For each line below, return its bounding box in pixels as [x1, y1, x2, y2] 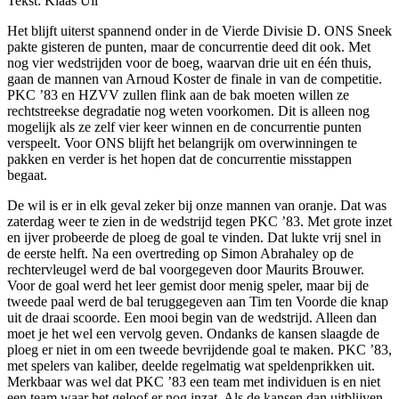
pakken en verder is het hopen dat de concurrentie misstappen [7, 151, 352, 167]
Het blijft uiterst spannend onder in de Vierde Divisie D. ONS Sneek [7, 22, 392, 38]
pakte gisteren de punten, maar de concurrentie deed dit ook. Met [7, 38, 370, 54]
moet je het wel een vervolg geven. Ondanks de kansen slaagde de [7, 325, 379, 341]
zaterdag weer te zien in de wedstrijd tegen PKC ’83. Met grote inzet [7, 213, 392, 229]
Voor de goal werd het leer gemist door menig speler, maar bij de [7, 277, 369, 293]
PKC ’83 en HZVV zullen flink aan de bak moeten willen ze [7, 86, 349, 102]
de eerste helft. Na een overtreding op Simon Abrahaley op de [7, 245, 354, 261]
